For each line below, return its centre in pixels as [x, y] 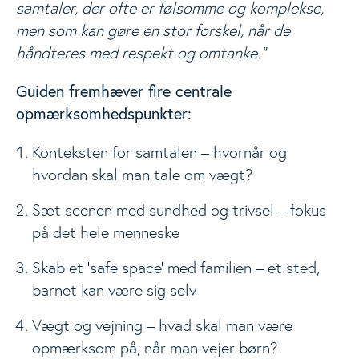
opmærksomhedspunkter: [104, 113]
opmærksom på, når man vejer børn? [155, 348]
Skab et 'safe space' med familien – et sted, [176, 268]
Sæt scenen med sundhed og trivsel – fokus [179, 210]
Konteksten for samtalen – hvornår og [159, 152]
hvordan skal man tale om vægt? [143, 175]
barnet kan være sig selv [114, 290]
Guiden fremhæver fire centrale [124, 91]
